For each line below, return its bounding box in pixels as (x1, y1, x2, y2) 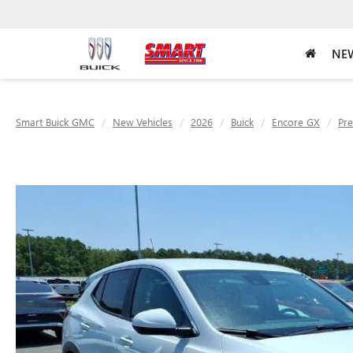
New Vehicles (113, 115, 173, 128)
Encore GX (272, 115, 320, 128)
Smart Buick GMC (16, 115, 95, 128)
